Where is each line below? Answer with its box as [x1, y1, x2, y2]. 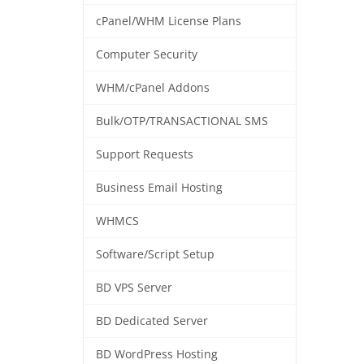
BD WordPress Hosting [96, 347, 218, 362]
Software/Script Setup [96, 247, 214, 262]
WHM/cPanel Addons [96, 80, 210, 96]
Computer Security [96, 47, 197, 63]
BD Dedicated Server [96, 314, 208, 329]
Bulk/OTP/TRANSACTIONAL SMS [96, 114, 268, 129]
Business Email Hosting [96, 180, 223, 196]
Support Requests [96, 147, 193, 162]
